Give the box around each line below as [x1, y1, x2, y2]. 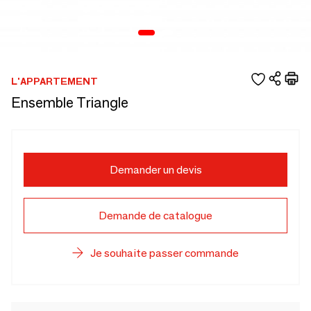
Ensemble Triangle [11, 94, 128, 111]
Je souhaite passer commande [90, 246, 239, 260]
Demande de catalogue [99, 209, 212, 222]
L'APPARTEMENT [11, 74, 98, 87]
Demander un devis [109, 163, 202, 176]
